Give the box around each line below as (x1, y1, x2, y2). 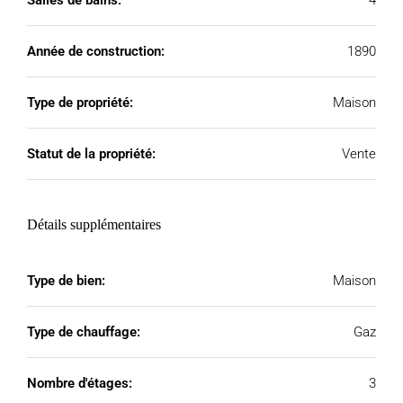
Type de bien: (27, 273, 105, 289)
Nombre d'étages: (27, 375, 132, 391)
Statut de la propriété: (27, 146, 156, 162)
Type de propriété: (27, 94, 133, 111)
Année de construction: (27, 43, 165, 59)
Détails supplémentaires (27, 217, 161, 232)
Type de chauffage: (27, 324, 140, 340)
